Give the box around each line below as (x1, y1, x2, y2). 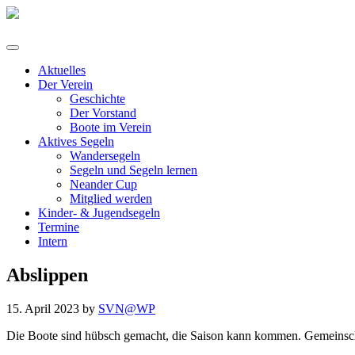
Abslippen (6, 264, 88, 285)
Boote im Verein (70, 120, 151, 134)
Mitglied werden (70, 192, 152, 205)
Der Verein (38, 78, 93, 91)
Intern (38, 235, 67, 248)
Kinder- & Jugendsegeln (38, 206, 160, 219)
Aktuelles (38, 63, 86, 77)
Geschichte (70, 92, 125, 105)
